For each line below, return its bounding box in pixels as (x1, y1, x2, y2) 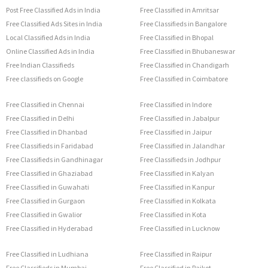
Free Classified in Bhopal (140, 33, 214, 42)
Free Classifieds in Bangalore (140, 19, 227, 29)
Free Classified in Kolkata (140, 196, 216, 206)
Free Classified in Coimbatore (140, 74, 228, 84)
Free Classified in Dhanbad (6, 127, 87, 137)
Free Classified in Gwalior (6, 210, 82, 220)
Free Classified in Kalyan (140, 169, 214, 178)
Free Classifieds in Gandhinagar (6, 155, 103, 165)
